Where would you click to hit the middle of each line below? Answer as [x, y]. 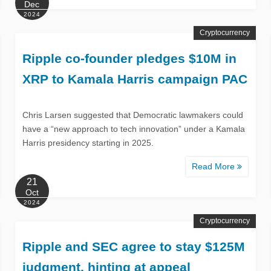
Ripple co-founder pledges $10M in [129, 58]
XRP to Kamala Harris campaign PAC [135, 79]
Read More [215, 166]
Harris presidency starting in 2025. [88, 142]
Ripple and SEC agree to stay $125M [133, 246]
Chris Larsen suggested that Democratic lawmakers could [132, 115]
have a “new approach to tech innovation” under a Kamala [133, 129]
